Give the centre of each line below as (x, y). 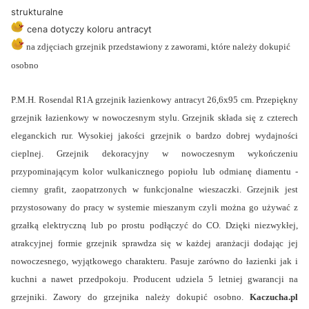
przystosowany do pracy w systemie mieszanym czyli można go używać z (154, 207)
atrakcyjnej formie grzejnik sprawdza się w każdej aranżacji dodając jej (154, 243)
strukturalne (37, 12)
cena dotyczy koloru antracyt (88, 29)
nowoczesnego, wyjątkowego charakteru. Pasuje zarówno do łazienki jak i (154, 261)
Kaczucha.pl (271, 297)
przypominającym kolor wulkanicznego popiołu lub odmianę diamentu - (154, 171)
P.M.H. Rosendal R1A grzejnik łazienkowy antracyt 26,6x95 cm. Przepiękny (154, 99)
